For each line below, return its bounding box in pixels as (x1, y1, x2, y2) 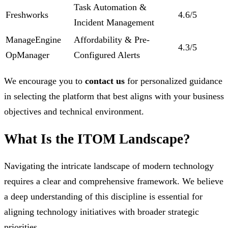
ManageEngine (6, 35, 61, 45)
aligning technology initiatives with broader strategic (4, 207, 199, 217)
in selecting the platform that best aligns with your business (4, 91, 224, 102)
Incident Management (74, 17, 154, 28)
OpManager (6, 50, 49, 61)
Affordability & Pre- (74, 35, 150, 45)
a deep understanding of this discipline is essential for (4, 191, 203, 202)
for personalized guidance (125, 76, 222, 87)
